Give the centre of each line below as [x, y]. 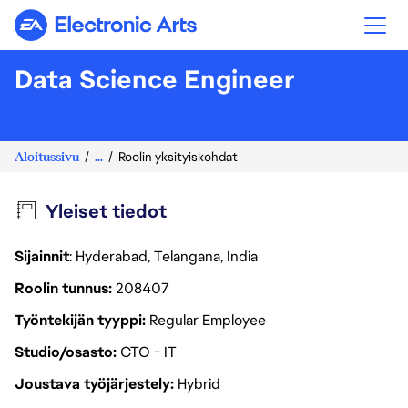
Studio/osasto [66, 352]
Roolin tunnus [63, 288]
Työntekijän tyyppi [80, 320]
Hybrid [199, 384]
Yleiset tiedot [106, 211]
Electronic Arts [153, 32]
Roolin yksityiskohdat [178, 157]
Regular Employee [208, 320]
